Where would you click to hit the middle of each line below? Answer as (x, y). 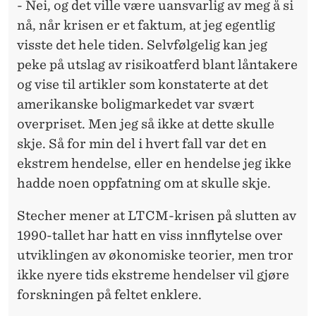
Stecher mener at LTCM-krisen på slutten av (157, 216)
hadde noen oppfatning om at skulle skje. (144, 183)
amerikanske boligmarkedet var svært (135, 104)
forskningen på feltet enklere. (109, 295)
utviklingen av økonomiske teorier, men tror (155, 255)
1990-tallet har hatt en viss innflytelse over (150, 236)
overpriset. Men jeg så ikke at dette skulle (146, 124)
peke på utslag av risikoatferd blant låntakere (157, 65)
